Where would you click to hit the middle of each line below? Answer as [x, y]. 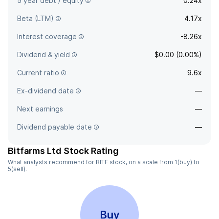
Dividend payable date [55, 127]
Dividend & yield [44, 55]
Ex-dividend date [45, 91]
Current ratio [38, 73]
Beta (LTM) [35, 18]
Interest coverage [47, 36]
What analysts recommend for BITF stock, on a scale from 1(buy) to [104, 162]
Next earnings [40, 109]
